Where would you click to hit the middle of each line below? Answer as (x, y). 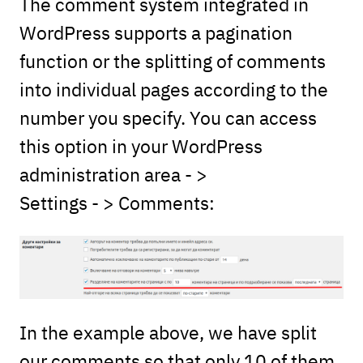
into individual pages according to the (173, 89)
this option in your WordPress (141, 145)
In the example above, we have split (168, 332)
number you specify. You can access (168, 117)
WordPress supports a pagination (156, 32)
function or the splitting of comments (172, 60)
